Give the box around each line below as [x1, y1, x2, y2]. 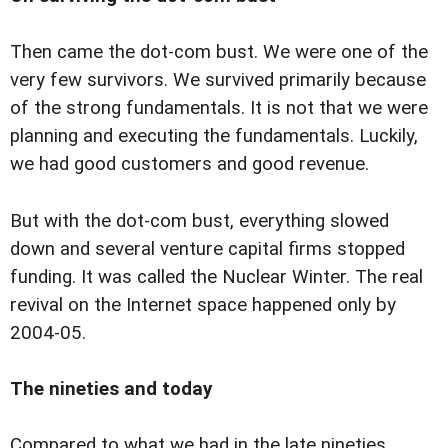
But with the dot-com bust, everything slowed [10, 209, 389, 232]
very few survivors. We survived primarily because [10, 69, 426, 92]
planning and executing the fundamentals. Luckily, [10, 125, 418, 148]
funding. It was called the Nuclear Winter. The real [10, 265, 423, 288]
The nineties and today [10, 377, 212, 400]
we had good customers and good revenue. [10, 153, 369, 176]
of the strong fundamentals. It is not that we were [10, 97, 428, 120]
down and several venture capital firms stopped [10, 237, 405, 260]
